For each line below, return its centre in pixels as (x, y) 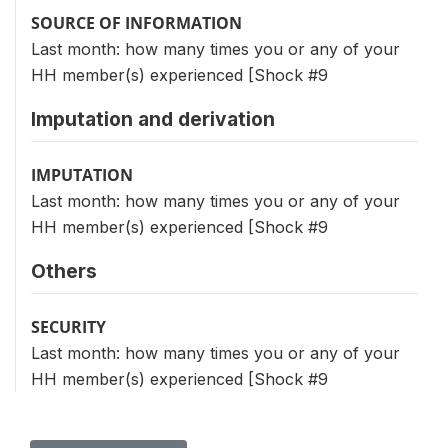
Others (64, 270)
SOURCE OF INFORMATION (136, 22)
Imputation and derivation (153, 118)
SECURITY (68, 326)
